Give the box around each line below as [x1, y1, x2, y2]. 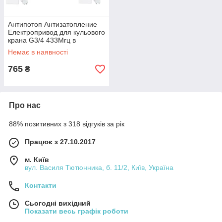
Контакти [25, 181, 56, 189]
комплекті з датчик [8, 44, 67, 52]
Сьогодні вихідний [25, 199, 91, 207]
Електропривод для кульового [8, 28, 105, 36]
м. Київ [25, 156, 49, 164]
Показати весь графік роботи [25, 207, 128, 215]
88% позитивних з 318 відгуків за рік [9, 120, 124, 128]
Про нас [9, 101, 41, 110]
